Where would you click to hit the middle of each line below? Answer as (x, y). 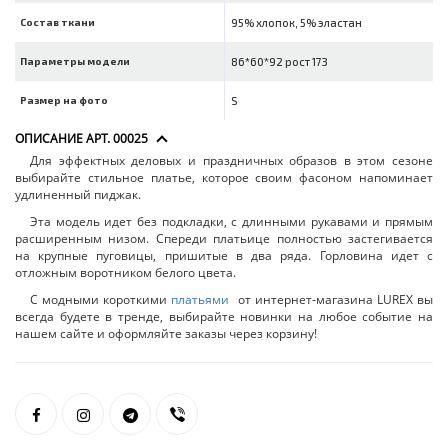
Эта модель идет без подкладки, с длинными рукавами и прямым (231, 222)
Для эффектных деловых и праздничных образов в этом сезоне (231, 161)
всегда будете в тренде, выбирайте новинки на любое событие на (224, 317)
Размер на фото (64, 100)
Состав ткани (57, 22)
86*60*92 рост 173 (279, 62)
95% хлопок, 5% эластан (296, 23)
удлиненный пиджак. (78, 195)
